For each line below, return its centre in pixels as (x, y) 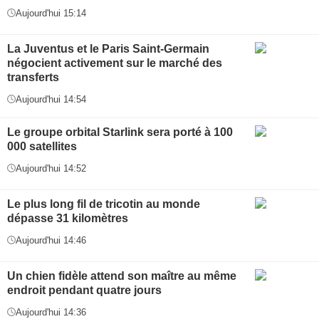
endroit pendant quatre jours (84, 290)
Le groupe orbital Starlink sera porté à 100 (120, 132)
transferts (33, 77)
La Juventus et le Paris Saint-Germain (108, 48)
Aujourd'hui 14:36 (51, 312)
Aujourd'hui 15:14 (51, 13)
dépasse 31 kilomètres (68, 218)
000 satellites (42, 146)
